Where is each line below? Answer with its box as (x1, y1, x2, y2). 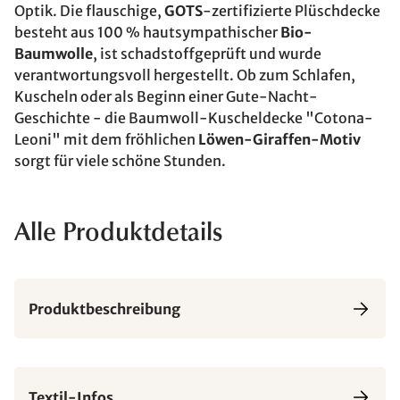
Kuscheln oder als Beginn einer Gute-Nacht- (14, 87, 318, 105)
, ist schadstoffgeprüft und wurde (93, 45, 321, 62)
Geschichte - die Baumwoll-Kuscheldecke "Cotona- (14, 109, 373, 127)
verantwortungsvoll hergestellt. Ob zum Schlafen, (14, 66, 355, 84)
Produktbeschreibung (29, 299, 180, 318)
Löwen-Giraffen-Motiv (198, 130, 361, 148)
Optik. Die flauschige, (14, 2, 164, 20)
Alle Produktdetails (14, 221, 222, 246)
